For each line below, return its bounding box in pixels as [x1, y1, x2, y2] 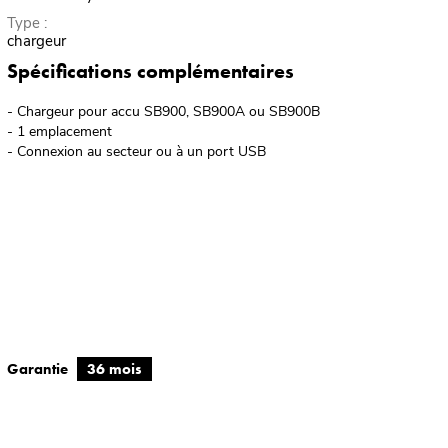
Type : [6, 12, 47, 33]
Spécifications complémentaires [6, 57, 294, 84]
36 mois [86, 358, 142, 379]
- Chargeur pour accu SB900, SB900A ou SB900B [6, 101, 320, 121]
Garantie [6, 358, 72, 379]
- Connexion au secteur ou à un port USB [6, 141, 266, 161]
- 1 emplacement [6, 121, 112, 141]
